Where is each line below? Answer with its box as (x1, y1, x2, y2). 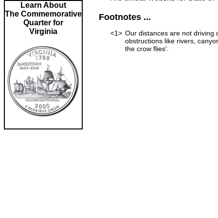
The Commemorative (5, 10, 82, 18)
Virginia (29, 27, 57, 36)
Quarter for (23, 18, 63, 27)
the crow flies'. (125, 45, 169, 53)
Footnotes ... (99, 12, 151, 22)
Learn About (20, 1, 66, 9)
